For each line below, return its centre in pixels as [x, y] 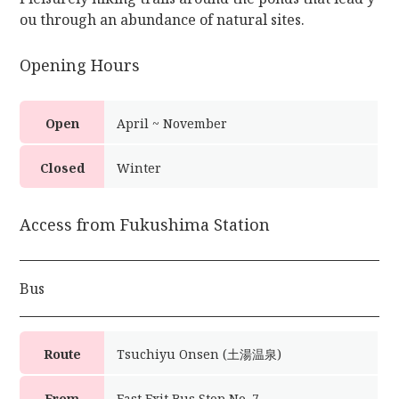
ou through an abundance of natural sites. [162, 20]
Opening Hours [80, 65]
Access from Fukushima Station [145, 224]
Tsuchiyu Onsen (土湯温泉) [199, 354]
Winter [139, 168]
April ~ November [172, 123]
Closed [62, 168]
